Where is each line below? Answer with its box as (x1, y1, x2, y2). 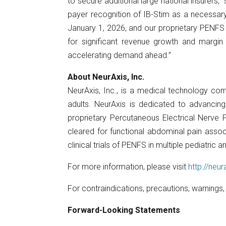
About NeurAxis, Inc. (68, 72, 145, 82)
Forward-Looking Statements (68, 205, 181, 215)
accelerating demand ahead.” (68, 50, 172, 60)
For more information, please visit (68, 161, 189, 172)
